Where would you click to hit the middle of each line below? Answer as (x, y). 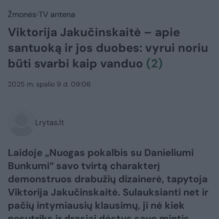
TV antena (57, 14)
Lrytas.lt (50, 122)
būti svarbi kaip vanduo (77, 63)
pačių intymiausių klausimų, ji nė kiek (96, 205)
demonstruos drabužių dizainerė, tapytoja (108, 179)
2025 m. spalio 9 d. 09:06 (49, 84)
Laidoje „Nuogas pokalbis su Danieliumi (101, 153)
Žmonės (22, 14)
